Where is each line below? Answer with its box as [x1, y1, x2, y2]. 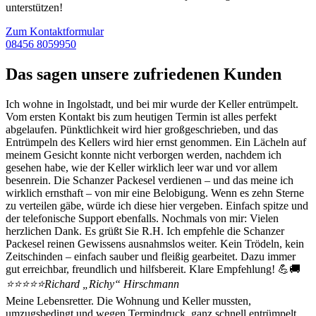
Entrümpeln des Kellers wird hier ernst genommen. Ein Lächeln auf [6, 135, 306, 148]
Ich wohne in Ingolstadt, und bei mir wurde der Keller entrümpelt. [6, 97, 298, 110]
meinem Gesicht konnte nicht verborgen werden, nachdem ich [6, 148, 281, 161]
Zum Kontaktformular [6, 25, 104, 37]
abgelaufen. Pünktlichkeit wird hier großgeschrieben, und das [6, 123, 278, 135]
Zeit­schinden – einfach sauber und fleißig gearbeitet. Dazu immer [6, 250, 296, 262]
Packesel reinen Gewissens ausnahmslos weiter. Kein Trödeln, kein [6, 237, 304, 250]
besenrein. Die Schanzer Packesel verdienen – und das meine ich [6, 174, 293, 186]
